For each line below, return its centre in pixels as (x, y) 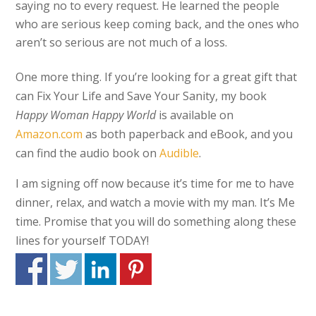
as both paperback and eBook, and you (188, 134)
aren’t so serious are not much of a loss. (122, 42)
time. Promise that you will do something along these (156, 221)
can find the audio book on (88, 153)
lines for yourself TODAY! (83, 241)
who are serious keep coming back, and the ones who (158, 24)
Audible (180, 153)
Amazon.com (49, 134)
